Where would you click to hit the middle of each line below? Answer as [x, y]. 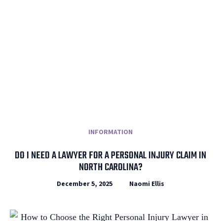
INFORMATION [110, 132]
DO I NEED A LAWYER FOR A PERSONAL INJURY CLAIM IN [110, 155]
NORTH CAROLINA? [110, 167]
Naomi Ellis [147, 184]
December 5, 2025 [85, 184]
